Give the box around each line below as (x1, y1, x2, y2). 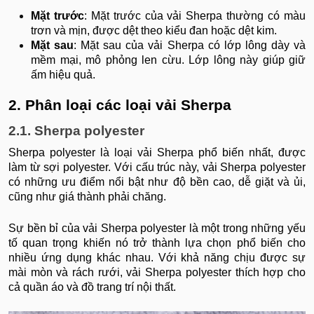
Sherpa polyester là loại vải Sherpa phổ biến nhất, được (8, 146, 306, 159)
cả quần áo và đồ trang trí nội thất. (8, 281, 176, 294)
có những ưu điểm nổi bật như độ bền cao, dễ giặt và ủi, (8, 176, 306, 189)
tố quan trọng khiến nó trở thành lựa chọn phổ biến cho (8, 237, 306, 250)
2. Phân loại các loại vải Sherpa (8, 97, 235, 114)
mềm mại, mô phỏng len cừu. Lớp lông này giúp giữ (31, 54, 306, 67)
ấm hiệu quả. (31, 69, 95, 81)
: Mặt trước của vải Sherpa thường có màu (83, 10, 306, 22)
